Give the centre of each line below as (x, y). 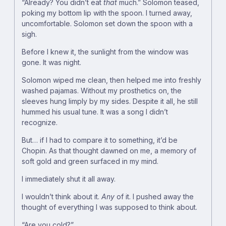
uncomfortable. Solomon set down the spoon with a (107, 24)
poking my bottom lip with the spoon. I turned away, (107, 13)
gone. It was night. (51, 63)
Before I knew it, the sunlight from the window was (105, 52)
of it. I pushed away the (154, 197)
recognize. (40, 123)
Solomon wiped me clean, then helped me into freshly (111, 80)
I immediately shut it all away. (69, 179)
